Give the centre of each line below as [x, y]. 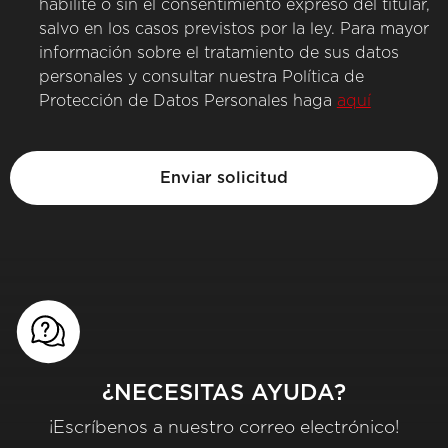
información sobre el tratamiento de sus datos [218, 53]
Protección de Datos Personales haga [187, 101]
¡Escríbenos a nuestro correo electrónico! [224, 428]
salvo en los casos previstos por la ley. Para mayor [233, 29]
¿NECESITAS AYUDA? [224, 392]
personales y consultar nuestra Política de [201, 77]
